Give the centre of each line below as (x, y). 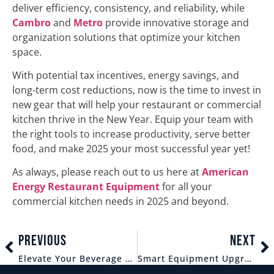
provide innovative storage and (176, 22)
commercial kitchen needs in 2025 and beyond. (122, 202)
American (225, 172)
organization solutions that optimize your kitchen (126, 37)
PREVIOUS (43, 240)
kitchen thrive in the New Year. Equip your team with (133, 119)
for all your (186, 187)
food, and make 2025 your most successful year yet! (135, 148)
